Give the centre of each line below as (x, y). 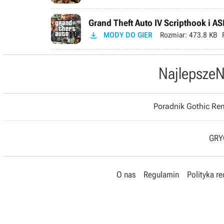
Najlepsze (187, 73)
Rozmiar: (173, 35)
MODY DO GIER (128, 35)
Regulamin (161, 174)
